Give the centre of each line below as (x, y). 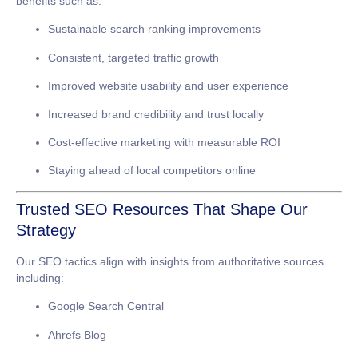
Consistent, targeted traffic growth (133, 57)
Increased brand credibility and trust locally (156, 114)
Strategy (46, 230)
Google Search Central (106, 306)
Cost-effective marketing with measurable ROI (164, 142)
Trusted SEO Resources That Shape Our (162, 209)
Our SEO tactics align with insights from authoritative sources (170, 261)
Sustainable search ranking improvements (154, 29)
